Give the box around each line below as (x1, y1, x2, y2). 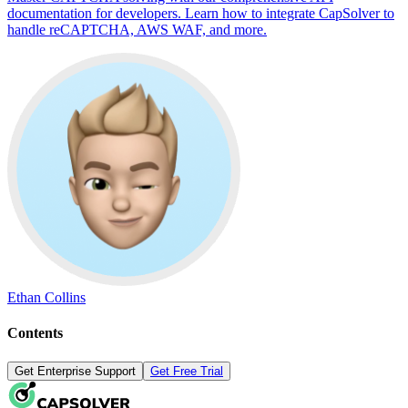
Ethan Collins (7, 290, 86, 306)
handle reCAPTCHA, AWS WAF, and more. (7, 22, 267, 38)
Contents (7, 325, 63, 342)
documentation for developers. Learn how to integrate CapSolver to (7, 5, 394, 22)
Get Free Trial (150, 363, 223, 378)
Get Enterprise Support (15, 363, 136, 378)
